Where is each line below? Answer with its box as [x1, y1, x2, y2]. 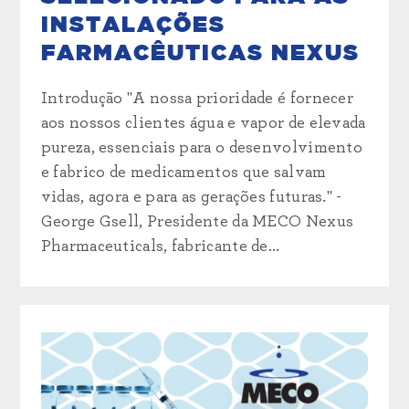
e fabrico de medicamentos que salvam [40, 163, 327, 181]
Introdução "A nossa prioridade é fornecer [40, 89, 354, 107]
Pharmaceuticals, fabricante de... [40, 237, 280, 255]
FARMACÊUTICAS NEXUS [40, 42, 360, 65]
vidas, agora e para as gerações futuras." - [40, 188, 342, 205]
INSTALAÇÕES [40, 14, 225, 37]
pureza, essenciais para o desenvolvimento [40, 139, 363, 156]
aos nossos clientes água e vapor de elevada [40, 114, 366, 131]
